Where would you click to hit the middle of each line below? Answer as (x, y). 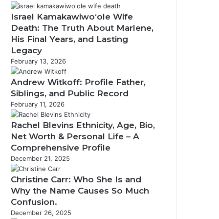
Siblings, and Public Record (70, 93)
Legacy (26, 50)
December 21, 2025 (40, 158)
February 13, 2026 (38, 61)
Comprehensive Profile (61, 148)
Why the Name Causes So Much (80, 191)
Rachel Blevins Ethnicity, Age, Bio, (83, 125)
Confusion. (34, 202)
